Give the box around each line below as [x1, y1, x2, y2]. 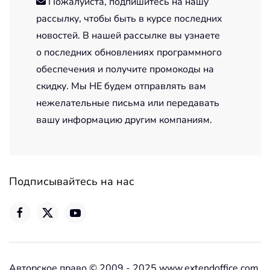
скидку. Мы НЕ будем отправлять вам [36, 79, 206, 93]
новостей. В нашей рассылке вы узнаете [36, 28, 220, 42]
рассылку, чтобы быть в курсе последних [36, 11, 222, 25]
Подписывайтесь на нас [9, 174, 134, 189]
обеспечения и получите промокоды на [36, 62, 214, 76]
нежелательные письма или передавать [36, 96, 219, 110]
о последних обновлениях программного [36, 45, 222, 59]
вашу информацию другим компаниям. [36, 113, 212, 127]
